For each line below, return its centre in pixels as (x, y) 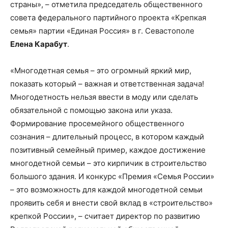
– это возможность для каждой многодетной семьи (106, 190)
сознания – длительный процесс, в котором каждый (107, 137)
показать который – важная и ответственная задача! (107, 84)
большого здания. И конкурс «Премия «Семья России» (112, 177)
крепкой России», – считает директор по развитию (105, 216)
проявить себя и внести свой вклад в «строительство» (111, 203)
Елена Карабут (39, 44)
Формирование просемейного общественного (97, 124)
